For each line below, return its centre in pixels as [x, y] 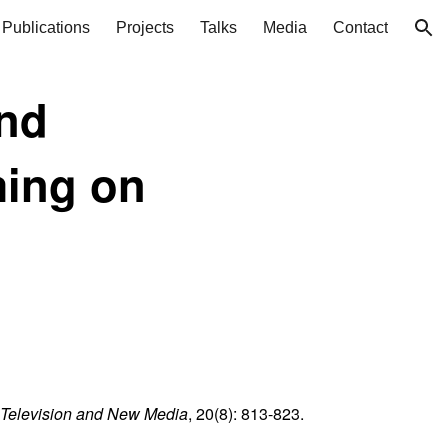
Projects [145, 27]
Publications [46, 27]
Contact [360, 27]
